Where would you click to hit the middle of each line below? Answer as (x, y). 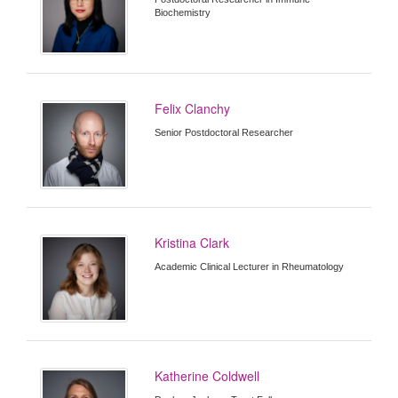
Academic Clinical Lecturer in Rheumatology (250, 266)
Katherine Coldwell (207, 375)
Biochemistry (183, 12)
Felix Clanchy (193, 109)
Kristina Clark (192, 242)
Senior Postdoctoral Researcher (224, 133)
